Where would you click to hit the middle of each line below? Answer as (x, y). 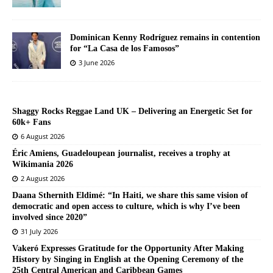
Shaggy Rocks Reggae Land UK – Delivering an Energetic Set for (132, 112)
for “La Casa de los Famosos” (125, 49)
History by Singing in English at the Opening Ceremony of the (128, 260)
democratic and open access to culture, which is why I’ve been (126, 207)
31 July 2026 (39, 232)
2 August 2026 (43, 179)
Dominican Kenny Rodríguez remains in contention (165, 38)
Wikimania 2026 (43, 165)
